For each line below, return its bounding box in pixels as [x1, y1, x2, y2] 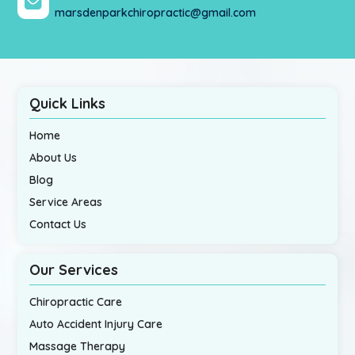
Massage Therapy [29, 339, 126, 353]
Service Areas [29, 195, 103, 209]
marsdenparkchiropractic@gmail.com [55, 6, 257, 20]
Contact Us [29, 217, 87, 231]
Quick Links [29, 94, 106, 113]
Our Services [29, 261, 119, 279]
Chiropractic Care [29, 295, 123, 309]
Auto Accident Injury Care [29, 317, 163, 331]
